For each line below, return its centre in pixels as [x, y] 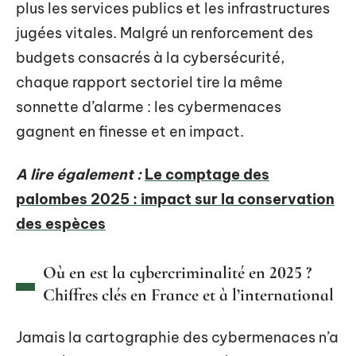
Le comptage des [207, 174]
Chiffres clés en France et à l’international [188, 294]
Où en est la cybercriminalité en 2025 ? [177, 272]
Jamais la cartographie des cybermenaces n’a [177, 337]
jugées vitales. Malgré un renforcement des [164, 33]
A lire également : [79, 174]
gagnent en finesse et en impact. [130, 132]
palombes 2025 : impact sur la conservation [175, 199]
